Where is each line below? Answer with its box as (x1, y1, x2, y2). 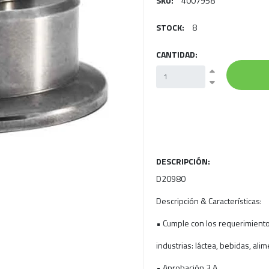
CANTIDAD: (156, 47, 198, 61)
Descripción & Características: (156, 194, 262, 207)
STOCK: (156, 20, 184, 34)
